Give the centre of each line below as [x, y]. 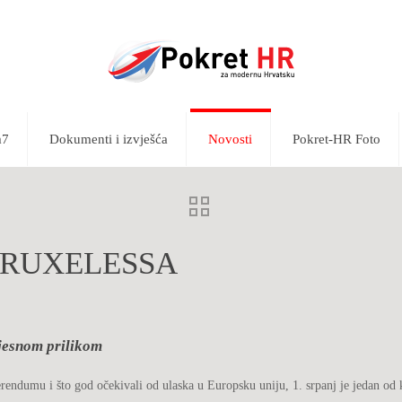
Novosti [230, 139]
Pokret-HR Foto [336, 139]
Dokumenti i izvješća [108, 139]
